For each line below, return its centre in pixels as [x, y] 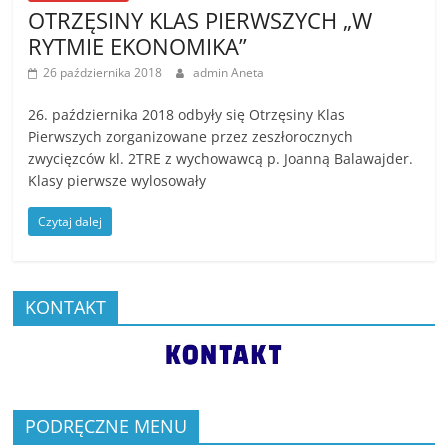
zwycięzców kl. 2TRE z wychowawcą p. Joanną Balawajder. [221, 158]
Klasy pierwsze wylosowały [117, 180]
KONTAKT [66, 307]
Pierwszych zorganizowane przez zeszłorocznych [191, 136]
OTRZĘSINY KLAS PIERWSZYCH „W [200, 20]
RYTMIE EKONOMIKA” [138, 46]
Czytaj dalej [70, 221]
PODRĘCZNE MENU [106, 425]
